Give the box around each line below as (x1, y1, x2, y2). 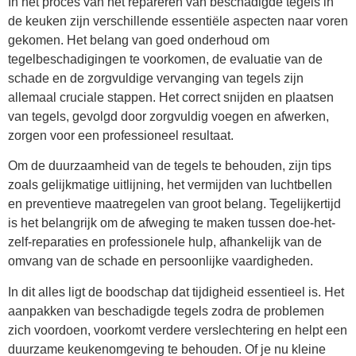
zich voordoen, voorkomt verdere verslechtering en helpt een (8, 323, 347, 337)
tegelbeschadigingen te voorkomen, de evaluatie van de (8, 52, 323, 66)
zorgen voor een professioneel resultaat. (8, 128, 234, 142)
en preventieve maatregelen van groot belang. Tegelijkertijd (8, 197, 341, 211)
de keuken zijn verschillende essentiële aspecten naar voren (8, 14, 348, 28)
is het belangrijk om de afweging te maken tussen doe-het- (8, 216, 335, 230)
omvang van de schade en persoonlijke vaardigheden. (8, 254, 313, 269)
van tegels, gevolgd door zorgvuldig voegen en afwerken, (8, 109, 329, 123)
